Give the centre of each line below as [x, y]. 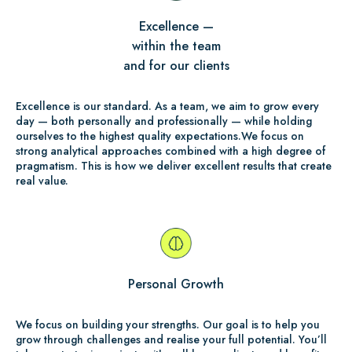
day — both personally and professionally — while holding [164, 121]
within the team [176, 46]
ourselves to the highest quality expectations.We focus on [160, 136]
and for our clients [176, 65]
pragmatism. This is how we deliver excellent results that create [174, 165]
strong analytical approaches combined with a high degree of [170, 150]
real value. [42, 180]
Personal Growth [176, 284]
